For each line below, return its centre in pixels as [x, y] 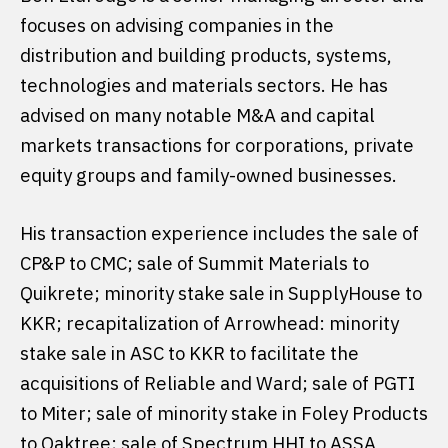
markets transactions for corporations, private [217, 144]
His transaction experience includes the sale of [219, 232]
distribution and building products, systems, [206, 54]
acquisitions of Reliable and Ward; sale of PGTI [217, 382]
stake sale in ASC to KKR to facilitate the [189, 352]
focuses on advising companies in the [177, 24]
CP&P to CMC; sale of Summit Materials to [194, 262]
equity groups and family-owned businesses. [208, 174]
